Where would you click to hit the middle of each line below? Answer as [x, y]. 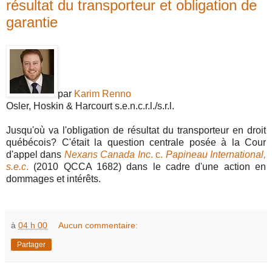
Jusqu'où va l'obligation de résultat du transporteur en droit [136, 130]
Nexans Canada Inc [107, 154]
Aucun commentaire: [98, 225]
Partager [31, 244]
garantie [32, 22]
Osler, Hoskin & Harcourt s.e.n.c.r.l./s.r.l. [90, 106]
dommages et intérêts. [53, 178]
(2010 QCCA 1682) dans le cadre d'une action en [147, 166]
